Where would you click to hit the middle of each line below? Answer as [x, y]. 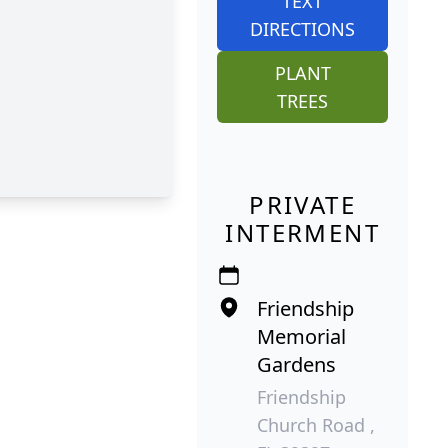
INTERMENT [302, 232]
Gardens [297, 364]
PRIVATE [303, 204]
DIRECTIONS [303, 28]
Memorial [302, 336]
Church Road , [316, 424]
